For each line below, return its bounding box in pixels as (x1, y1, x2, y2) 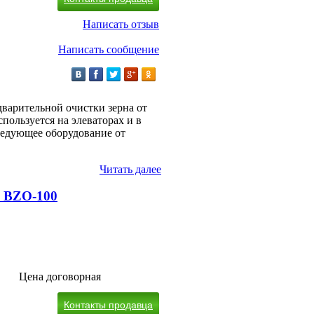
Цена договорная (19, 271, 101, 283)
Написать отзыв (83, 18, 159, 30)
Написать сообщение (58, 43, 159, 55)
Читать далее (100, 163, 161, 175)
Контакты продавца (64, 299, 153, 311)
